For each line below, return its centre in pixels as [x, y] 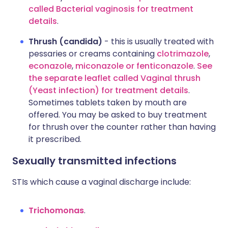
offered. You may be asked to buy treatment [118, 115]
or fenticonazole [160, 66]
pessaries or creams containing [93, 54]
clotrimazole [183, 54]
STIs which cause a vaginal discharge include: [102, 182]
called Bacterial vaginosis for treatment [111, 9]
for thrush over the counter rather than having [122, 127]
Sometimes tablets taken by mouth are [108, 103]
